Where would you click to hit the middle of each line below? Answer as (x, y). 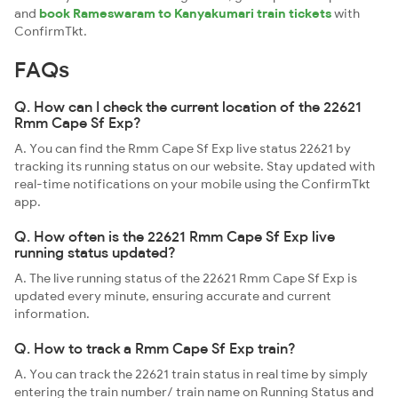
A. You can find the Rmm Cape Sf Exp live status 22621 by (183, 148)
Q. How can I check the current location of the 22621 (188, 107)
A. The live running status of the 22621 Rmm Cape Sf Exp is (186, 278)
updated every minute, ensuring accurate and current (173, 296)
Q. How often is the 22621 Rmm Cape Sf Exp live (175, 236)
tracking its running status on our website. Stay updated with (195, 166)
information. (52, 314)
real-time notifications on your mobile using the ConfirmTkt (192, 184)
